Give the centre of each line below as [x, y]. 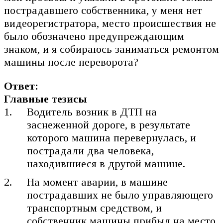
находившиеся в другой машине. [106, 163]
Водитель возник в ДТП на [92, 111]
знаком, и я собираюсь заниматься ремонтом [111, 49]
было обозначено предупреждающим [94, 36]
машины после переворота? [71, 62]
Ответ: [21, 86]
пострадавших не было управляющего [120, 195]
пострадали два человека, [91, 150]
